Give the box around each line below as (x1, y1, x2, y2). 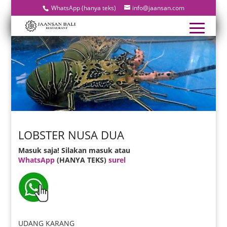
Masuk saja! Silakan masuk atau (18, 145, 131, 155)
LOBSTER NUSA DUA (18, 127, 125, 142)
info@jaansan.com (132, 4, 184, 12)
